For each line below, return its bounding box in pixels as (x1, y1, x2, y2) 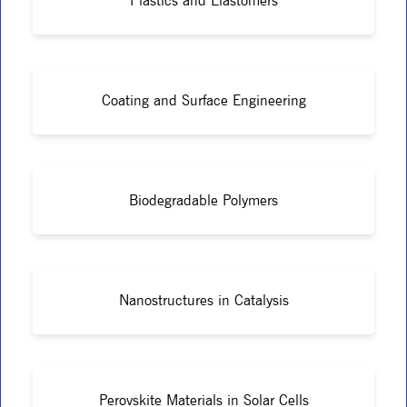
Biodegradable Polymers (129, 191, 278, 209)
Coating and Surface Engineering (101, 91, 306, 109)
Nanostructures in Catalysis (118, 291, 289, 309)
